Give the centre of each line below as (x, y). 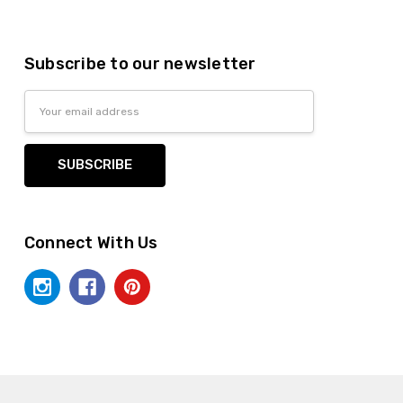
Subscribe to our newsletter (140, 63)
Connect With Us (91, 242)
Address (49, 122)
